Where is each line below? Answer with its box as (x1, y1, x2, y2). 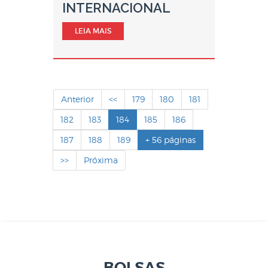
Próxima (84, 155, 118, 165)
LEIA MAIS (75, 26, 111, 35)
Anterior (61, 94, 94, 104)
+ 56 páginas (145, 135, 196, 145)
